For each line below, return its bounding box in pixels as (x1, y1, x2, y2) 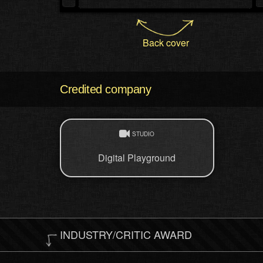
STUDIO (132, 130, 155, 139)
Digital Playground (98, 151, 176, 165)
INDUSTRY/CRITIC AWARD (60, 227, 192, 242)
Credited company (60, 83, 151, 96)
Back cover (142, 36, 189, 50)
